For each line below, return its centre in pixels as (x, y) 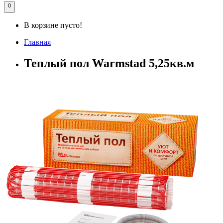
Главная (37, 42)
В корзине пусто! (53, 25)
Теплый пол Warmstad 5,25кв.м (109, 63)
